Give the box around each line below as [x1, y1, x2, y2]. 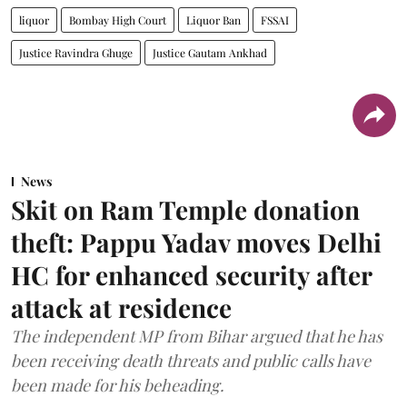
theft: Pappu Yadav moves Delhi [11, 225, 382, 259]
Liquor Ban [186, 13, 241, 27]
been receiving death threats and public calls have [11, 350, 371, 372]
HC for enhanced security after [11, 258, 372, 292]
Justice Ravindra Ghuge [19, 45, 133, 60]
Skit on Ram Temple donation [11, 193, 360, 226]
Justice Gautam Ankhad [153, 45, 267, 60]
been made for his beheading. [11, 374, 224, 396]
